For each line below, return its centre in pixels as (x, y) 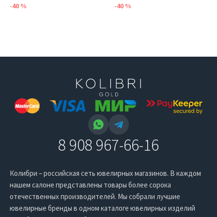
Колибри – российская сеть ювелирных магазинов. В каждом (105, 173)
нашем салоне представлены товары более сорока (90, 185)
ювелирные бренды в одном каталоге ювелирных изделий (102, 208)
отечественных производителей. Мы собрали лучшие (95, 197)
